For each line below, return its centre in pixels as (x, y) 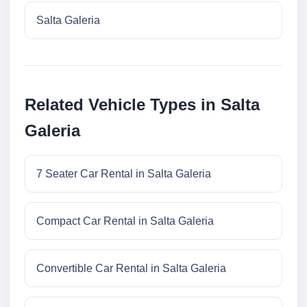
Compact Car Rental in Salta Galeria (125, 221)
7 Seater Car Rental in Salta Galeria (124, 174)
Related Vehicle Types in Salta (142, 105)
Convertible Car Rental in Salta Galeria (131, 269)
